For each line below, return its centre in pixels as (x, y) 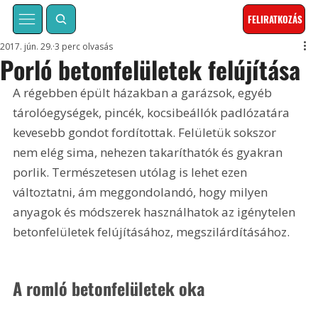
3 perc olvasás (84, 47)
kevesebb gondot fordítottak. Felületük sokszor (146, 133)
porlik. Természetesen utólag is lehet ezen (132, 172)
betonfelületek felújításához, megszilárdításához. (152, 232)
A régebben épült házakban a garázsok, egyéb (144, 93)
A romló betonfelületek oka (109, 288)
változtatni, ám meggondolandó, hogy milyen (142, 192)
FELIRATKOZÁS (275, 20)
